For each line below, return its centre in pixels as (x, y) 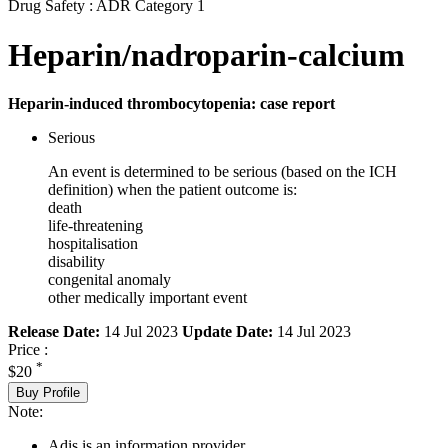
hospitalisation (93, 244)
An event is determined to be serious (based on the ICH (222, 172)
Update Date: (227, 332)
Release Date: (54, 332)
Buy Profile (48, 392)
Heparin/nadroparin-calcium (206, 54)
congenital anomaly (109, 280)
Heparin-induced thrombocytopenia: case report (171, 104)
